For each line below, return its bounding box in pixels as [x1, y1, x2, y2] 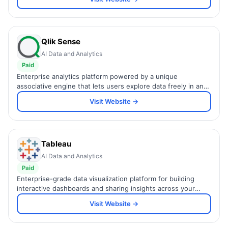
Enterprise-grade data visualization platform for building [17, 174, 194, 183]
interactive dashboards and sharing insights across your [17, 184, 195, 192]
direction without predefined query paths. [17, 91, 151, 100]
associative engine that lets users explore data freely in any [17, 81, 207, 90]
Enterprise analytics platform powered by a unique [17, 72, 178, 80]
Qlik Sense [41, 36, 80, 46]
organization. [17, 193, 58, 202]
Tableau [41, 139, 71, 149]
